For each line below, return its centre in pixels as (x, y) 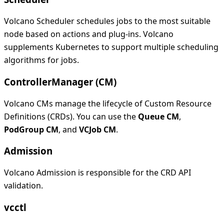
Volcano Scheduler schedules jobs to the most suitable (107, 21)
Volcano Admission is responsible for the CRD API (97, 173)
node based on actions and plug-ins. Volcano (89, 34)
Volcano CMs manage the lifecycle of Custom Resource (108, 103)
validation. (23, 186)
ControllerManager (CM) (60, 81)
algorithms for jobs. (41, 60)
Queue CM (158, 116)
